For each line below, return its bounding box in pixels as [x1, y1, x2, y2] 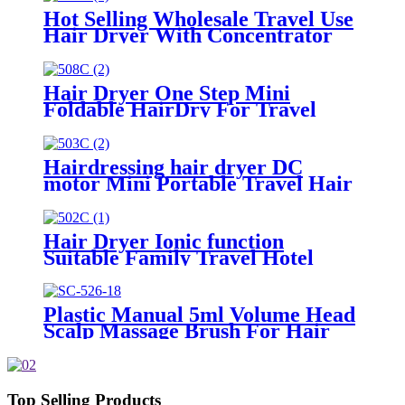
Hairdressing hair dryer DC [43, 155, 303, 179]
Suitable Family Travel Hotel [43, 245, 314, 269]
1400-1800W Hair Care [43, 261, 260, 286]
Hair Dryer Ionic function [43, 229, 284, 253]
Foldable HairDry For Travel [43, 97, 316, 121]
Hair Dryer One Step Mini [43, 80, 290, 105]
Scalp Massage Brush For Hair [43, 319, 330, 344]
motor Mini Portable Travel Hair [43, 171, 353, 195]
